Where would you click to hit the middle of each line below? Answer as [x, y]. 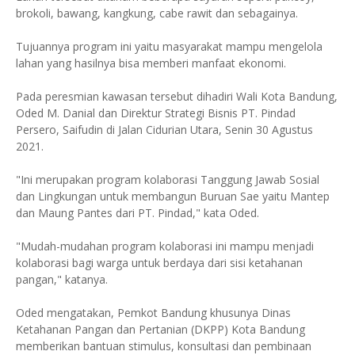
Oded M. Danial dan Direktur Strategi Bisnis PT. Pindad [156, 113]
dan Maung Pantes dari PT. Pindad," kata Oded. [137, 212]
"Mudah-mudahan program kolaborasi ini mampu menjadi [165, 246]
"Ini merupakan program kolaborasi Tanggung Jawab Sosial [168, 179]
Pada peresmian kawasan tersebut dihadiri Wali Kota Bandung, [177, 96]
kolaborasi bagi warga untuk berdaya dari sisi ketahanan [159, 262]
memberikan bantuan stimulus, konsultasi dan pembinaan [164, 345]
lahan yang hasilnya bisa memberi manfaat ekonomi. [151, 63]
